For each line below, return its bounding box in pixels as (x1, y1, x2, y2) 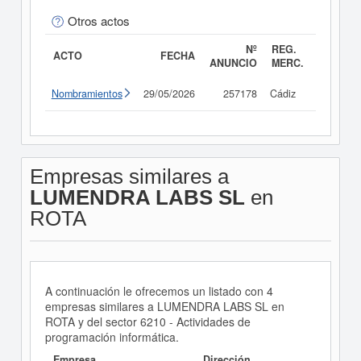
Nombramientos (51, 86, 122, 102)
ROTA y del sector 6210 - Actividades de (44, 313, 251, 330)
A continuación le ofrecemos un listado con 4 (44, 283, 273, 300)
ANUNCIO (209, 56, 257, 71)
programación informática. (44, 329, 179, 346)
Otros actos (67, 12, 130, 30)
